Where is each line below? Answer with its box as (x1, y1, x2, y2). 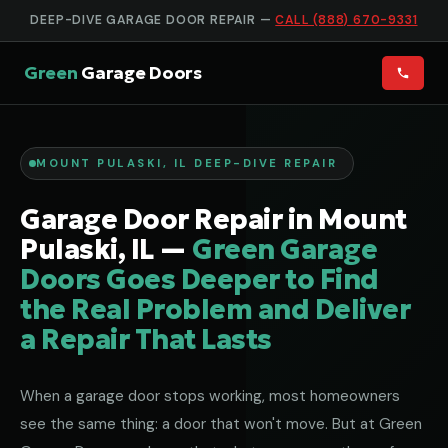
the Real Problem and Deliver (20, 292, 410, 326)
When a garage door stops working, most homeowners (20, 386, 400, 406)
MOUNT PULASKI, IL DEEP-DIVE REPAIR (36, 156, 337, 170)
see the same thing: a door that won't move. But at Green (20, 414, 422, 434)
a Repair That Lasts (20, 322, 272, 356)
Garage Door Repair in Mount (20, 202, 407, 236)
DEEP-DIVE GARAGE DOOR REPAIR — (30, 12, 276, 28)
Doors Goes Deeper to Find (20, 262, 379, 296)
